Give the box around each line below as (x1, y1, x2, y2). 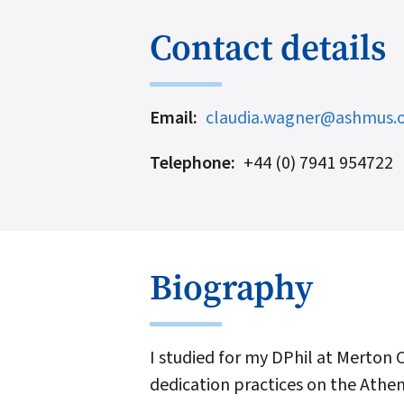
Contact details (150, 23, 386, 71)
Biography (150, 262, 313, 311)
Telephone (150, 150, 231, 176)
